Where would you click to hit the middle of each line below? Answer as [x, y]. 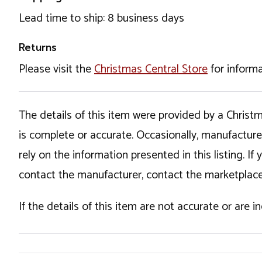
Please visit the [56, 69]
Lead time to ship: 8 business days [101, 18]
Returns [38, 47]
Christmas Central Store [151, 69]
